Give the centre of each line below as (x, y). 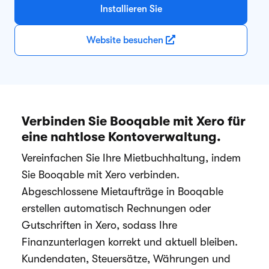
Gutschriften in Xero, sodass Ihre (99, 225)
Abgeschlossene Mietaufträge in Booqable (122, 192)
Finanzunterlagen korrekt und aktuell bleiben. (130, 242)
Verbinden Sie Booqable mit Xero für (134, 121)
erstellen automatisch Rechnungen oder (116, 208)
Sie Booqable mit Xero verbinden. (101, 175)
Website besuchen (126, 40)
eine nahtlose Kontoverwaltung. (121, 137)
